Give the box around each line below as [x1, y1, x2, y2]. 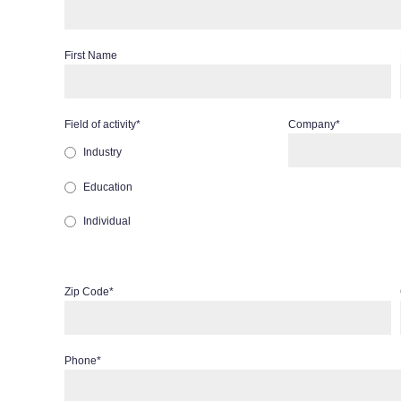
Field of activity [64, 118, 136, 131]
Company [287, 118, 336, 131]
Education [83, 180, 132, 193]
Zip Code [64, 286, 109, 299]
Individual [83, 215, 131, 228]
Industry [83, 146, 122, 159]
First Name [64, 49, 117, 62]
